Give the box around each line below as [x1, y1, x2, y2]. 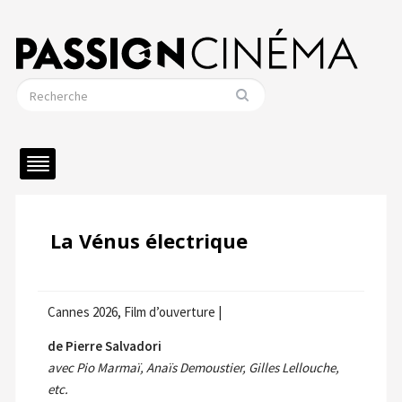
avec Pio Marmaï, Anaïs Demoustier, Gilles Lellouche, [47, 359, 339, 377]
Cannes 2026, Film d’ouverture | [47, 303, 222, 321]
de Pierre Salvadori [47, 337, 162, 355]
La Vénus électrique [50, 227, 249, 255]
